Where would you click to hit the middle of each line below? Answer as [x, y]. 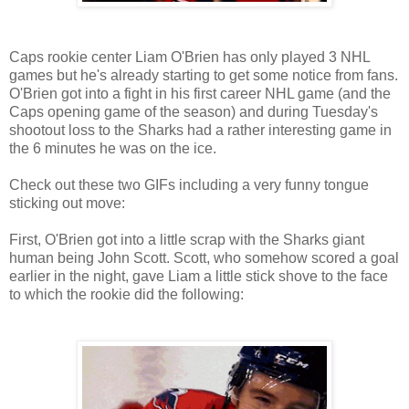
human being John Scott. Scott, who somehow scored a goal [204, 257]
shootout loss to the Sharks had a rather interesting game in [200, 130]
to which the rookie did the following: [126, 294]
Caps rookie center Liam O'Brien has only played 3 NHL [189, 57]
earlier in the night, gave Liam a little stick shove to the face [199, 276]
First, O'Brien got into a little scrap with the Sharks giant [187, 239]
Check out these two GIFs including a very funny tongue [189, 184]
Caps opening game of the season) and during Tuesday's [194, 111]
